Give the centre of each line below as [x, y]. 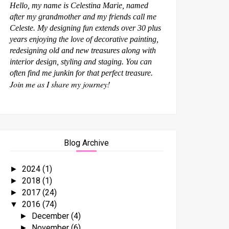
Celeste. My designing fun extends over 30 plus [85, 28]
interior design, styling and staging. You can [81, 61]
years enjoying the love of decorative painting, [84, 39]
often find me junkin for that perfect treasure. [81, 73]
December [51, 216]
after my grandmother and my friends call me [83, 16]
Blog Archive [87, 143]
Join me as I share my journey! [60, 84]
